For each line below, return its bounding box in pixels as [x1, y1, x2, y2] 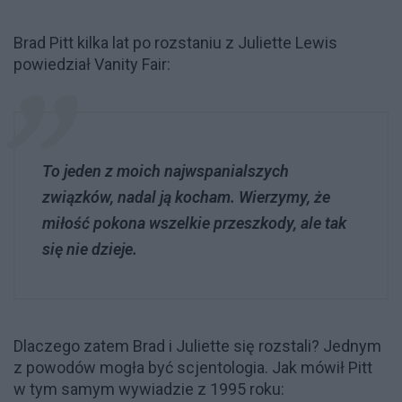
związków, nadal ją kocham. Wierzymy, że [42, 187, 330, 206]
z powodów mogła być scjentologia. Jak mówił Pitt [13, 357, 372, 377]
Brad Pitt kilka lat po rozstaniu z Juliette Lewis [13, 32, 337, 52]
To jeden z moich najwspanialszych [42, 161, 289, 180]
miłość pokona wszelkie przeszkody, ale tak [42, 213, 346, 232]
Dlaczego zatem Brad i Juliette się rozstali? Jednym [13, 336, 381, 355]
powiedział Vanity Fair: [13, 54, 174, 74]
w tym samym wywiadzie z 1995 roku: [13, 379, 284, 398]
